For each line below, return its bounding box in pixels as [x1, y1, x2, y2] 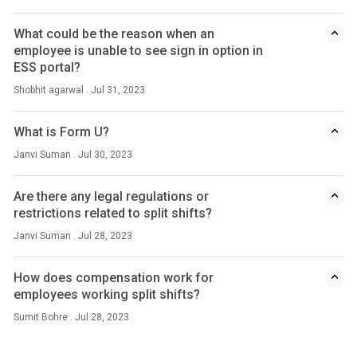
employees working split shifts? [14, 287, 201, 302]
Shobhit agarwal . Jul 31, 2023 [14, 84, 146, 96]
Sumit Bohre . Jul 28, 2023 [14, 312, 130, 323]
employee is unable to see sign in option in [14, 43, 264, 58]
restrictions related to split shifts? [14, 206, 213, 221]
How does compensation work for [14, 270, 214, 285]
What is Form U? [14, 124, 110, 139]
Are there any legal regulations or [14, 189, 210, 204]
